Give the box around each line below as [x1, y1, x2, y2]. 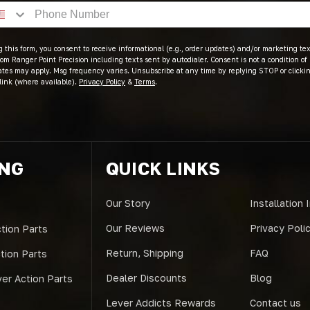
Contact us [249, 296, 301, 309]
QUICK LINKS [105, 157, 221, 179]
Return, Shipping [105, 246, 183, 259]
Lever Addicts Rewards [105, 296, 216, 309]
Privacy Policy [79, 77, 125, 86]
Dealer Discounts [105, 271, 187, 284]
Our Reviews [105, 221, 165, 234]
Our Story [105, 197, 150, 209]
